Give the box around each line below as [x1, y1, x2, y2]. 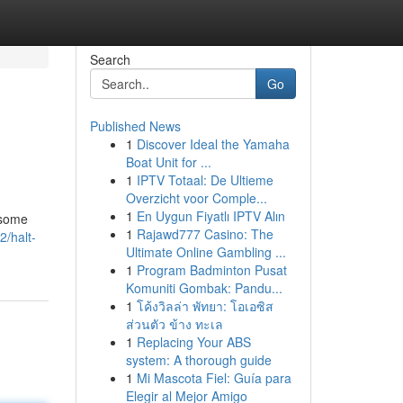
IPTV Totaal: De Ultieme [136, 171, 273, 189]
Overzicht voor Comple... [125, 189, 267, 207]
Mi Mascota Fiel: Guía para [136, 369, 291, 387]
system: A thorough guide [125, 351, 272, 369]
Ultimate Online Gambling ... [125, 243, 286, 261]
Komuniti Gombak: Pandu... [125, 279, 282, 297]
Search [89, 50, 130, 68]
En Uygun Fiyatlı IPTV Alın [136, 207, 285, 225]
